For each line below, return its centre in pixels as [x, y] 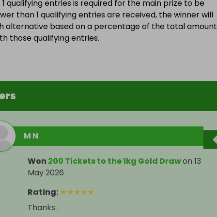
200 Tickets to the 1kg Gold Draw [115, 161]
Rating [42, 192]
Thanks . [43, 208]
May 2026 [46, 173]
